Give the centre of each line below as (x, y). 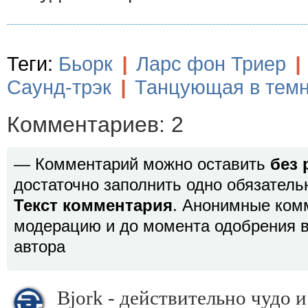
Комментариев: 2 (95, 124)
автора (40, 247)
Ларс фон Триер (211, 64)
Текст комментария (93, 206)
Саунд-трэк (59, 87)
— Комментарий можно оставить (142, 164)
